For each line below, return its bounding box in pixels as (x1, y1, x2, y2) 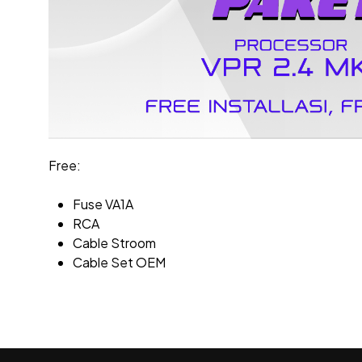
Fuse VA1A (73, 196, 133, 213)
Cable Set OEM (73, 254, 166, 271)
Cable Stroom (73, 234, 156, 252)
